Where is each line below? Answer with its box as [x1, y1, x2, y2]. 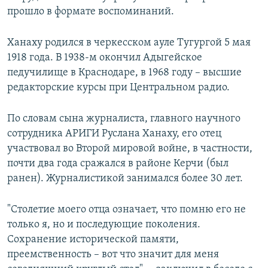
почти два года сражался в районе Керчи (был [7, 158, 229, 170]
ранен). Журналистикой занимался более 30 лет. [7, 173, 243, 185]
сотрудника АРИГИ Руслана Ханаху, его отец [7, 128, 221, 140]
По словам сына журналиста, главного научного [7, 113, 240, 125]
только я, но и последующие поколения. [7, 219, 200, 231]
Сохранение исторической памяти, [7, 234, 179, 246]
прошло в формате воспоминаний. [7, 6, 174, 18]
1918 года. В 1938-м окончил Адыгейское [7, 52, 202, 64]
